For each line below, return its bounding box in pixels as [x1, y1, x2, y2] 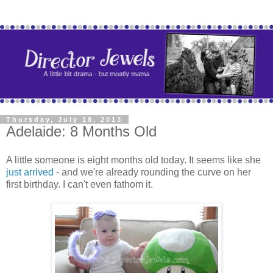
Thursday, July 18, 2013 [6, 115, 122, 123]
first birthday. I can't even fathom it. [6, 179, 153, 190]
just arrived [6, 167, 54, 178]
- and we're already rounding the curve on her [54, 167, 251, 178]
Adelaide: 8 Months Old [6, 122, 157, 140]
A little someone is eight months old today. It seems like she [6, 155, 261, 166]
